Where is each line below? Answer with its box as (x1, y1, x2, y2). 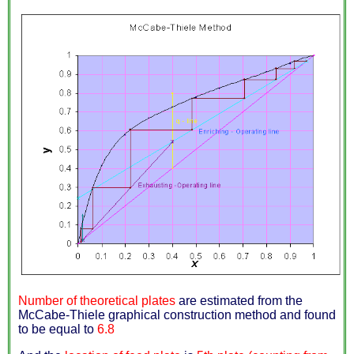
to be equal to (18, 322, 97, 336)
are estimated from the (175, 293, 303, 307)
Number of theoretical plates (18, 293, 175, 307)
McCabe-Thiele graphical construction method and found (18, 307, 336, 322)
